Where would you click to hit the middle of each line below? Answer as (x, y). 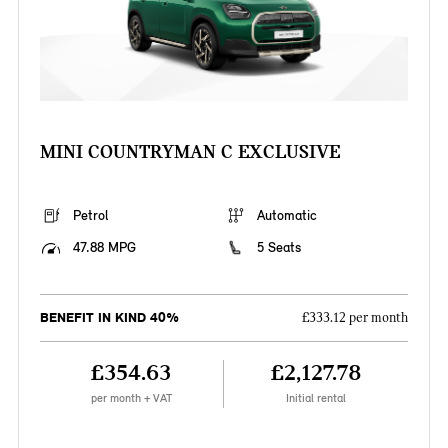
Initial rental (316, 398)
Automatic (287, 216)
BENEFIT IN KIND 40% (109, 318)
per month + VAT (131, 398)
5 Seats (279, 248)
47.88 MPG (104, 248)
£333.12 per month (355, 318)
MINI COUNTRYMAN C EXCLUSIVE (189, 152)
